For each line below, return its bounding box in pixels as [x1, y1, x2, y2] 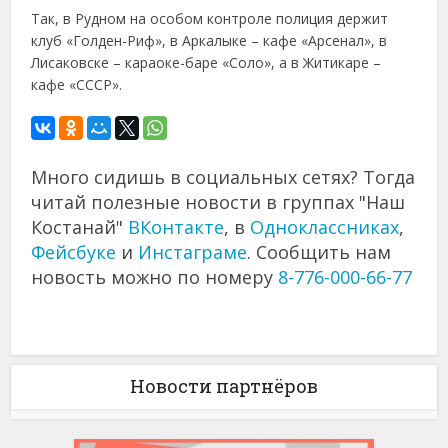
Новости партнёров [130, 373, 318, 398]
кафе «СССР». [31, 74, 123, 94]
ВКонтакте [128, 214, 225, 239]
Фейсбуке [31, 239, 117, 264]
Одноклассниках [250, 214, 400, 239]
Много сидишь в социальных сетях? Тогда [31, 164, 416, 189]
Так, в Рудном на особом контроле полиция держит [31, 8, 389, 28]
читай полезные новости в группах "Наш [31, 189, 406, 214]
